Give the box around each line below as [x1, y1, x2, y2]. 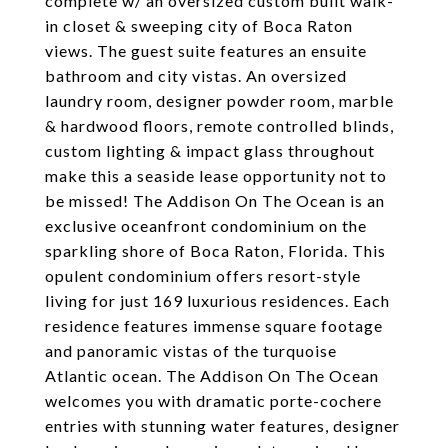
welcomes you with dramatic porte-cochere [45, 391, 382, 410]
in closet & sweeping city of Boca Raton [45, 16, 353, 35]
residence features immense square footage [45, 316, 383, 335]
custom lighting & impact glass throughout [45, 141, 375, 160]
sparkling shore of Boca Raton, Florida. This [45, 241, 386, 260]
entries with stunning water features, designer [45, 416, 400, 435]
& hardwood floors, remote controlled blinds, [45, 116, 394, 135]
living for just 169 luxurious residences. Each [45, 291, 390, 310]
